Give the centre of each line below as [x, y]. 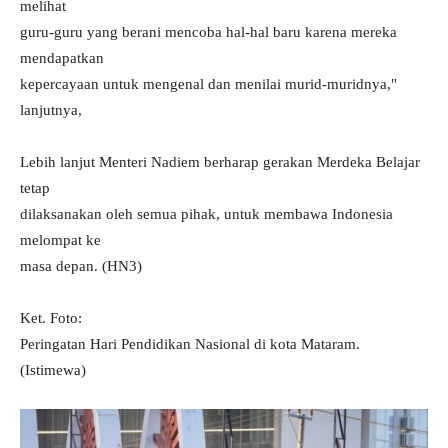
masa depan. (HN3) [81, 266]
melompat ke [60, 240]
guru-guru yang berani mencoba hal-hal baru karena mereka [208, 32]
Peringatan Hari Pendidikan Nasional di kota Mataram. [190, 344]
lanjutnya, [51, 110]
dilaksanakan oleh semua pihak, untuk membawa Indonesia [206, 214]
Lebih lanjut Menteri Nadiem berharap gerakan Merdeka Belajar [220, 162]
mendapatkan [62, 58]
